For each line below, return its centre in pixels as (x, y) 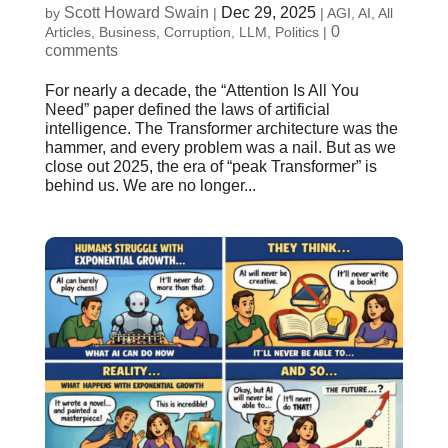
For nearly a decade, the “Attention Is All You (201, 91)
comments (81, 51)
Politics (296, 32)
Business (127, 32)
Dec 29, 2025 (268, 13)
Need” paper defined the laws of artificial (187, 110)
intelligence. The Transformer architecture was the (221, 129)
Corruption (197, 32)
